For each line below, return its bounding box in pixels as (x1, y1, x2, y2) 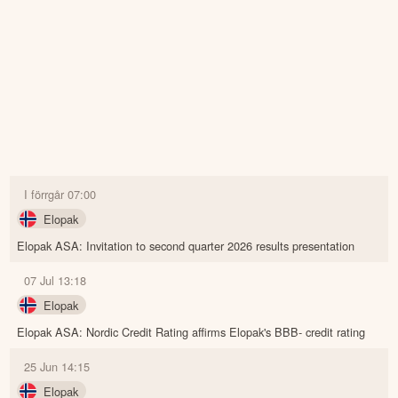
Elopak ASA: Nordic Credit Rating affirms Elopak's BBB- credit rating (17, 322, 366, 340)
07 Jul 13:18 (24, 271, 87, 289)
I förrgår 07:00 (24, 185, 97, 203)
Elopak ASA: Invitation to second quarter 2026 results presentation (17, 236, 355, 254)
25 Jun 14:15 (24, 357, 91, 375)
